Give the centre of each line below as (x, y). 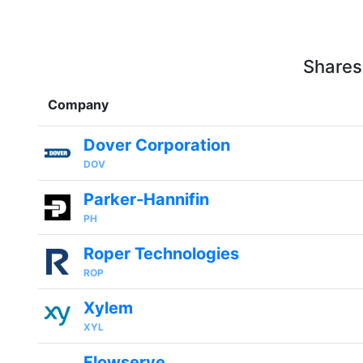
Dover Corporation (157, 145)
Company (78, 105)
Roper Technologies (161, 254)
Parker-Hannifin (146, 199)
